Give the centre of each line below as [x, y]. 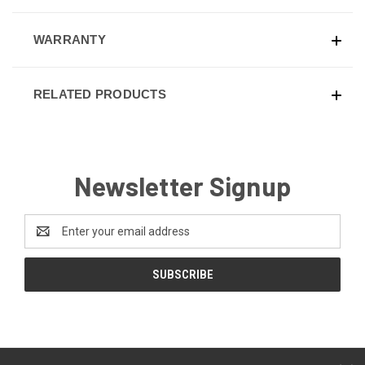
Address [46, 240]
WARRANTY [69, 40]
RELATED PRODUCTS [99, 95]
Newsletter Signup [182, 186]
